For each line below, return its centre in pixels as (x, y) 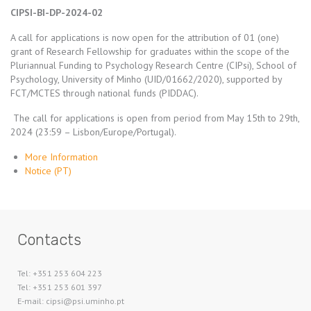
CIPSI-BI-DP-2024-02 (57, 12)
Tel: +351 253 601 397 (60, 287)
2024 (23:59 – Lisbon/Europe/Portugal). (93, 132)
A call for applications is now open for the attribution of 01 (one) (145, 37)
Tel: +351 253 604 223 (60, 273)
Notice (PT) (50, 171)
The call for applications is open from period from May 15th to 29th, (155, 118)
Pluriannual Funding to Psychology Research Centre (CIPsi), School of (153, 65)
